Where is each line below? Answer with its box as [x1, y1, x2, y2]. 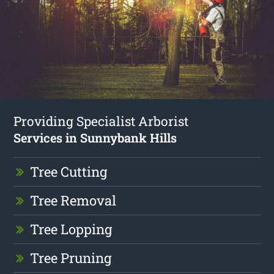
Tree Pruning [30, 249, 112, 267]
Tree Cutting [30, 163, 108, 181]
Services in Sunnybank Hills [13, 130, 177, 146]
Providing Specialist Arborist [13, 113, 189, 130]
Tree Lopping [30, 220, 113, 239]
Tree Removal [30, 191, 117, 210]
